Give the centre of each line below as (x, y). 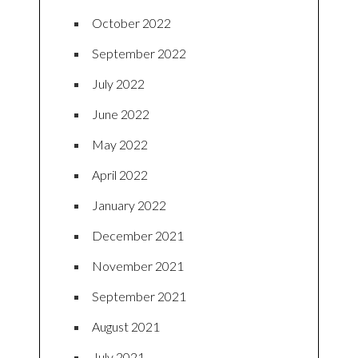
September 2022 (139, 53)
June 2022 (121, 113)
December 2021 (138, 235)
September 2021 (139, 296)
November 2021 (138, 265)
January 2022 (129, 205)
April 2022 (120, 174)
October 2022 (131, 22)
